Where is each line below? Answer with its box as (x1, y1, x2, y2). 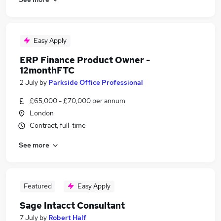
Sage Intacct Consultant (20, 200, 125, 211)
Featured (23, 182, 52, 190)
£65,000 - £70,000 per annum (30, 96, 125, 105)
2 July (20, 78, 38, 87)
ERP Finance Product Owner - (20, 54, 150, 66)
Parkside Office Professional (48, 78, 143, 87)
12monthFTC (20, 65, 74, 76)
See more (19, 140, 49, 149)
